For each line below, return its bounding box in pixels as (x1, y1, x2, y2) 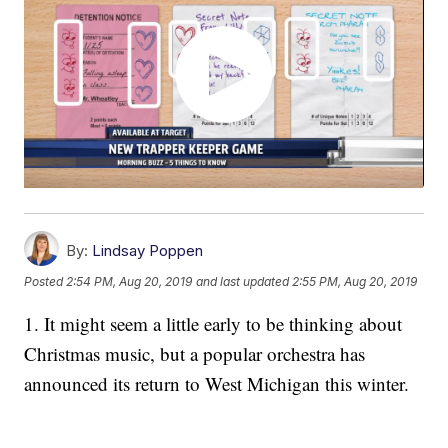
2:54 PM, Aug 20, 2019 (66, 274, 193, 290)
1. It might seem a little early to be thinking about (24, 311, 403, 337)
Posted (24, 274, 67, 290)
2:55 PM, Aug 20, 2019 (292, 274, 418, 290)
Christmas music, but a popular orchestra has (24, 341, 366, 367)
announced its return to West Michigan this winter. (24, 371, 410, 397)
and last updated (196, 274, 290, 290)
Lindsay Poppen (92, 241, 204, 261)
